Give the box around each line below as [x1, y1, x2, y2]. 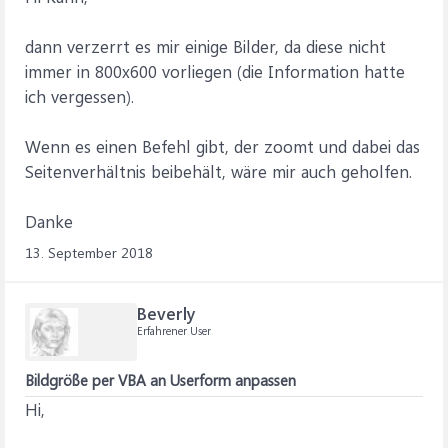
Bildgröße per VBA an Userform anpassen [25, 370, 296, 390]
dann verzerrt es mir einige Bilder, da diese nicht [25, 35, 386, 57]
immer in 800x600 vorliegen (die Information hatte [25, 60, 405, 82]
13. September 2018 [25, 243, 153, 262]
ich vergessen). [25, 85, 134, 107]
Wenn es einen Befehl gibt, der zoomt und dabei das [25, 135, 420, 157]
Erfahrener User [137, 323, 211, 338]
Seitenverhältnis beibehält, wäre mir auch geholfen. [25, 160, 412, 182]
